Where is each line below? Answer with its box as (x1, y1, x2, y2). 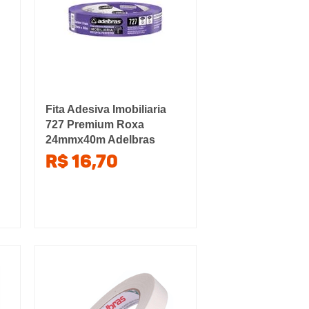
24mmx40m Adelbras (45, 134, 155, 146)
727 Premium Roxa (45, 119, 144, 130)
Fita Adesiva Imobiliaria (45, 103, 166, 115)
